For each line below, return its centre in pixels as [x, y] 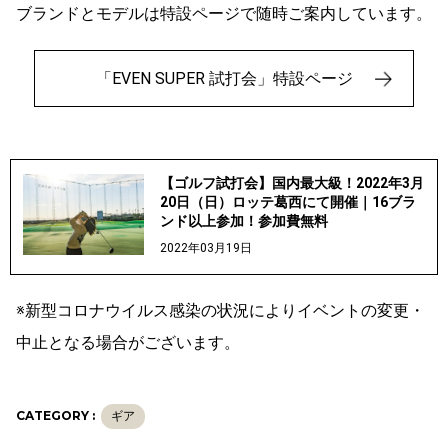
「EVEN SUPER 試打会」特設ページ [224, 79]
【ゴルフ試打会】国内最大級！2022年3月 [291, 183]
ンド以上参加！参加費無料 [243, 221]
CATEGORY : [55, 416]
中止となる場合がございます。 [128, 343]
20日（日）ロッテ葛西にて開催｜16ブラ [287, 202]
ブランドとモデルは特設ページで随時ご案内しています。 [224, 14]
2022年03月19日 [205, 248]
